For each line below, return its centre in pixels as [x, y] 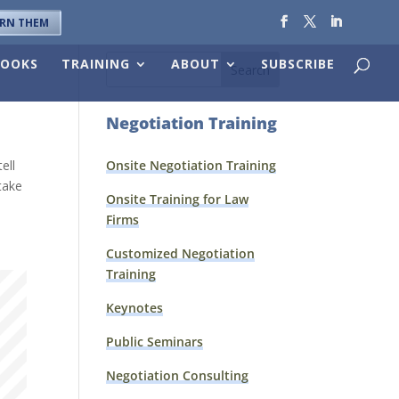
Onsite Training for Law [178, 199]
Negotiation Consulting [178, 375]
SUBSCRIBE [298, 64]
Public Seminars [155, 342]
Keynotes [135, 308]
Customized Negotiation [181, 253]
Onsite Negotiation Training [191, 165]
